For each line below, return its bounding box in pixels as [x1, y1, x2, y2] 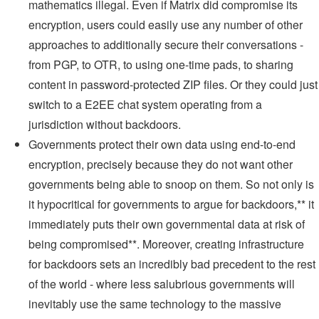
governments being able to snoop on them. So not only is [28, 176, 314, 193]
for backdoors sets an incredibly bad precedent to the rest [28, 256, 315, 273]
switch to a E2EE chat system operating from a [28, 96, 262, 113]
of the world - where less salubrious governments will [28, 276, 295, 293]
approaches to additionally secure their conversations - [28, 36, 303, 53]
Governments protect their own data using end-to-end [28, 136, 296, 153]
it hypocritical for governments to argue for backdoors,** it [28, 196, 314, 213]
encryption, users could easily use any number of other [28, 16, 303, 33]
